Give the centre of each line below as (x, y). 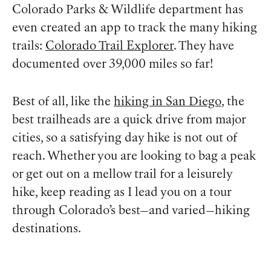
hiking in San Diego (168, 103)
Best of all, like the (63, 103)
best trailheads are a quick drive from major (129, 121)
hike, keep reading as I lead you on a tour (122, 193)
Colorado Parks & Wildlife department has (128, 11)
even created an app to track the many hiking (135, 29)
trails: (29, 47)
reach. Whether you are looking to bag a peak (134, 157)
